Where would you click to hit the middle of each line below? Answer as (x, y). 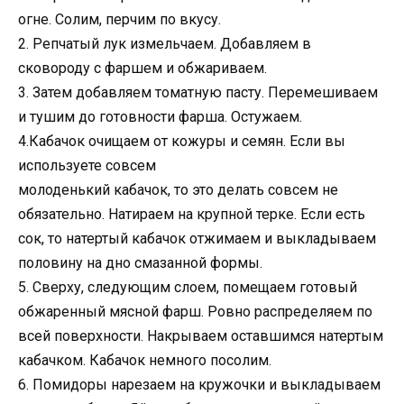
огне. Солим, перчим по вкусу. (119, 19)
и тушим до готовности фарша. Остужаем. (160, 116)
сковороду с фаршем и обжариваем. (142, 68)
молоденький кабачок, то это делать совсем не (178, 189)
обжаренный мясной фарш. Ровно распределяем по (195, 311)
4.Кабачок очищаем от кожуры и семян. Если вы (182, 141)
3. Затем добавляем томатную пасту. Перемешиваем (198, 92)
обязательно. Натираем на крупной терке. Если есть (192, 214)
